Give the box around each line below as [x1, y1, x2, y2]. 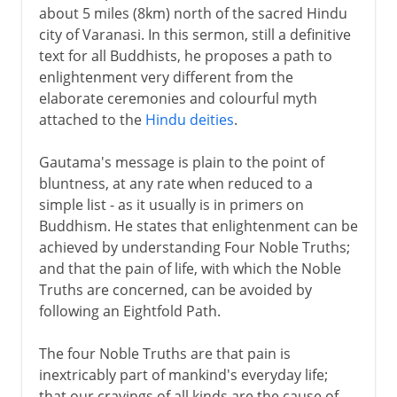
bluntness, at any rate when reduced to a [38, 173, 313, 193]
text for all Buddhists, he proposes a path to [38, 45, 332, 66]
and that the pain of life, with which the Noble [38, 258, 341, 278]
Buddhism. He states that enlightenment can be [38, 215, 358, 236]
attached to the [38, 109, 145, 129]
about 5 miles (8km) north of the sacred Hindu [38, 3, 347, 23]
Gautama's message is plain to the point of [38, 152, 324, 172]
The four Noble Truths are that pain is [38, 343, 291, 363]
